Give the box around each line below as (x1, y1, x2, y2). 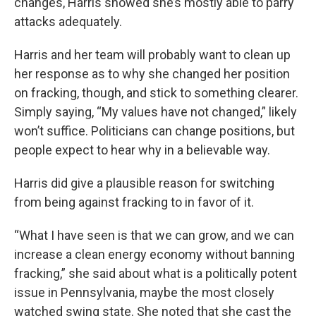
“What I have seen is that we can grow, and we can (14, 228, 294, 243)
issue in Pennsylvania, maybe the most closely (14, 285, 274, 300)
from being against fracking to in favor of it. (14, 195, 254, 209)
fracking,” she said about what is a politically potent (14, 266, 297, 281)
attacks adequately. (14, 14, 122, 29)
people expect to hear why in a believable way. (14, 142, 270, 157)
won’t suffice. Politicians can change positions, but (14, 123, 295, 138)
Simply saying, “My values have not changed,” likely (14, 104, 297, 119)
